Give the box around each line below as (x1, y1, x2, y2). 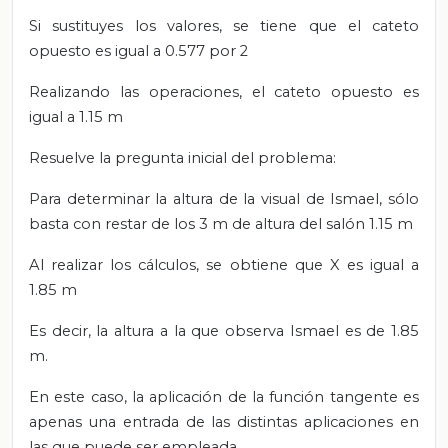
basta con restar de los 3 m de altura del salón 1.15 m (29, 214, 413, 233)
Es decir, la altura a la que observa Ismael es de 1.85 (29, 321, 419, 340)
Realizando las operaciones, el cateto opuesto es (29, 82, 419, 101)
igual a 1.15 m (29, 107, 123, 126)
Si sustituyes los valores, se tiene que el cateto (29, 16, 419, 35)
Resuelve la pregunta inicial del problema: (29, 148, 336, 167)
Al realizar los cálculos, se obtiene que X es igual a (29, 255, 419, 274)
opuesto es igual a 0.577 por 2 (29, 41, 248, 60)
